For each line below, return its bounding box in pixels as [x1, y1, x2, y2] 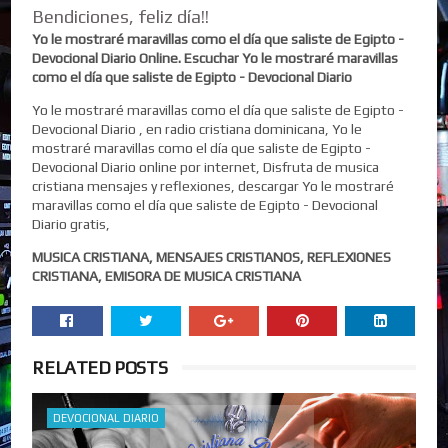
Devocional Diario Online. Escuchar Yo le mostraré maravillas [32, 49, 399, 66]
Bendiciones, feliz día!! [32, 5, 210, 27]
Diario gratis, [32, 215, 111, 232]
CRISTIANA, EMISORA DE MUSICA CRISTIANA [32, 267, 302, 284]
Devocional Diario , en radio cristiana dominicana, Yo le [32, 120, 363, 137]
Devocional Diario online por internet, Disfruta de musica [32, 158, 380, 175]
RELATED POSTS [32, 356, 168, 378]
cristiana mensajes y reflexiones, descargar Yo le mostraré [32, 177, 395, 194]
